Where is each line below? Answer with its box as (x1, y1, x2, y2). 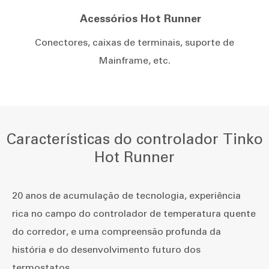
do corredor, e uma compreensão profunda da (12, 225, 221, 237)
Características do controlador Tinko (6, 129, 263, 148)
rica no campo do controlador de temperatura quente (12, 207, 256, 219)
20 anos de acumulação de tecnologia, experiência (12, 189, 241, 201)
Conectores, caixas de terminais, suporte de (35, 36, 234, 48)
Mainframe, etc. (98, 54, 171, 66)
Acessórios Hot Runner (80, 11, 201, 25)
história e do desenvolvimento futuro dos (12, 243, 201, 255)
